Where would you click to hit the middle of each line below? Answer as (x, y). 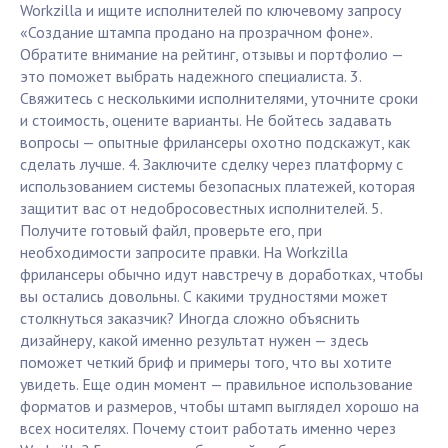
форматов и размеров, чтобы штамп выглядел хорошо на (219, 406)
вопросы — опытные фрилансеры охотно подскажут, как (215, 142)
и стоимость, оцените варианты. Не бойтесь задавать (206, 120)
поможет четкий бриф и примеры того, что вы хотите (206, 362)
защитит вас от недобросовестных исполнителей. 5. (201, 208)
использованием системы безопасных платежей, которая (217, 186)
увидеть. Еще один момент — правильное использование (216, 384)
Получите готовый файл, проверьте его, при (171, 230)
